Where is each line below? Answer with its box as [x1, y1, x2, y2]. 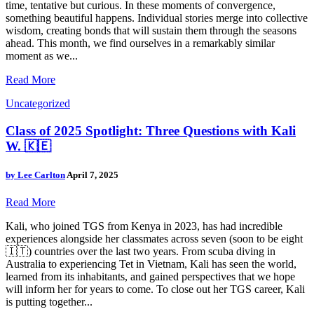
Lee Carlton [18, 170, 65, 181]
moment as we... [6, 50, 78, 62]
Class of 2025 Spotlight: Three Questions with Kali [6, 123, 296, 138]
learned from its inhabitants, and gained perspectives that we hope [6, 271, 295, 283]
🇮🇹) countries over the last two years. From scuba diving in [6, 245, 275, 258]
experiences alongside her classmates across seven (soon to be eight [6, 233, 303, 245]
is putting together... [6, 296, 93, 308]
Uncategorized [6, 97, 70, 110]
